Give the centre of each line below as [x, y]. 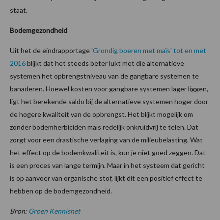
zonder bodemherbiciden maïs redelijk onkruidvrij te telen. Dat [104, 127]
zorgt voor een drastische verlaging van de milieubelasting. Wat [106, 139]
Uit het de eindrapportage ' [51, 50]
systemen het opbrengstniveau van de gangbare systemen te [104, 76]
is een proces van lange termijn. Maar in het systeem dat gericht [107, 165]
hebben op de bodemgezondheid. [61, 191]
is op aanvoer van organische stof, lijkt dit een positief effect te [106, 178]
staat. [19, 10]
